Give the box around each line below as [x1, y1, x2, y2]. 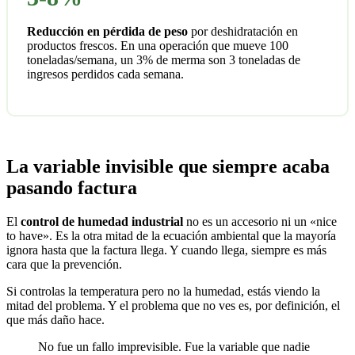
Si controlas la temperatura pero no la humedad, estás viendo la [6, 284, 320, 299]
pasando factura [6, 177, 137, 199]
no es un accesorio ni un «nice [183, 215, 337, 229]
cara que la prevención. [6, 258, 122, 272]
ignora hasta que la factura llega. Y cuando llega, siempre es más [6, 243, 326, 258]
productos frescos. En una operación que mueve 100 [27, 39, 288, 53]
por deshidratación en [188, 25, 298, 39]
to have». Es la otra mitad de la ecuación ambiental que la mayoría [6, 229, 336, 243]
